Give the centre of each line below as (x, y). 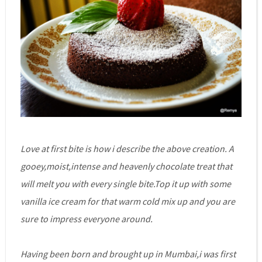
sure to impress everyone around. (86, 218)
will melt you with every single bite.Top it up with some (125, 183)
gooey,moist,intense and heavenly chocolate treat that (126, 166)
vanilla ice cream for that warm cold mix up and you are (127, 201)
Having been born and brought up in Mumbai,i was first (128, 254)
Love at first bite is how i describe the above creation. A (127, 148)
